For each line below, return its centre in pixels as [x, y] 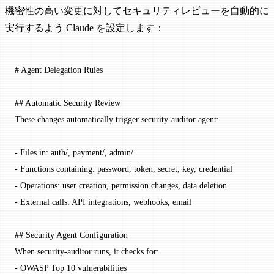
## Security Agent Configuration [71, 235]
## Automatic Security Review [68, 103]
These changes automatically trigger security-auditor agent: [117, 120]
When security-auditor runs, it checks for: [87, 252]
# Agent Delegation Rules [59, 70]
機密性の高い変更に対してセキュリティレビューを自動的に [137, 11]
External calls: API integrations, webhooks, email [105, 202]
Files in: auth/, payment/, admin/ [76, 153]
